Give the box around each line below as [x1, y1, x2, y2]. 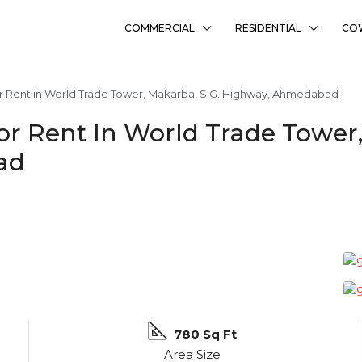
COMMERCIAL [124, 22, 195, 34]
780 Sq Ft [174, 326, 237, 343]
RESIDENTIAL [235, 22, 301, 34]
